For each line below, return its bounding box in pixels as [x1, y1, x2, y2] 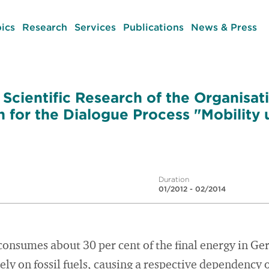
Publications [122, 21, 184, 33]
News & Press [190, 21, 257, 33]
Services [74, 21, 116, 33]
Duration [159, 175, 189, 184]
